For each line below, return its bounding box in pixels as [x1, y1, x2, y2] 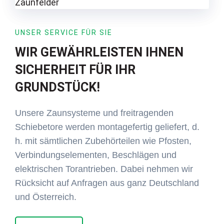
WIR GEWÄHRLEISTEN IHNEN [15, 44, 183, 59]
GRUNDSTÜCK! [15, 79, 100, 94]
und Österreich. [15, 191, 76, 202]
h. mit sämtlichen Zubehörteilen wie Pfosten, [15, 135, 191, 146]
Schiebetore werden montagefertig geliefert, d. [15, 121, 199, 132]
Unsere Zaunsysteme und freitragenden [15, 107, 173, 118]
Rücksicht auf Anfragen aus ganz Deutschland [15, 177, 199, 188]
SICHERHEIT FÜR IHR [15, 62, 135, 77]
